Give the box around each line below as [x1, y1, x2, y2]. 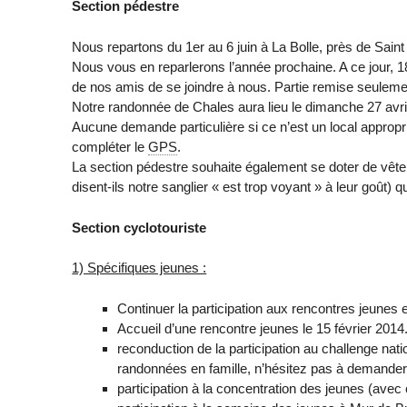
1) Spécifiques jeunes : [72, 260, 207, 276]
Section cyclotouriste [72, 219, 207, 235]
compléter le [72, 138, 149, 154]
